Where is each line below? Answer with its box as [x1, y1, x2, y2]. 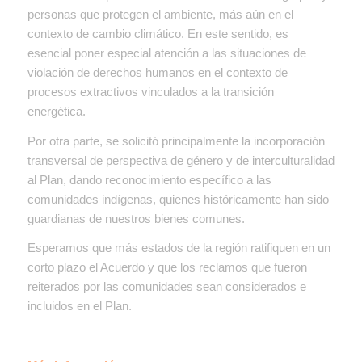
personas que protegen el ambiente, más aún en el [27, 6, 293, 21]
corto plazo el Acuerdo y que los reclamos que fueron [27, 260, 307, 275]
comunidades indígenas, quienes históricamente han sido [27, 192, 329, 206]
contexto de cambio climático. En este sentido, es [27, 26, 288, 40]
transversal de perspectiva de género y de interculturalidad [27, 153, 335, 167]
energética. [27, 103, 89, 118]
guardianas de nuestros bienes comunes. [27, 211, 248, 225]
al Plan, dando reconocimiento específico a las [27, 172, 271, 187]
